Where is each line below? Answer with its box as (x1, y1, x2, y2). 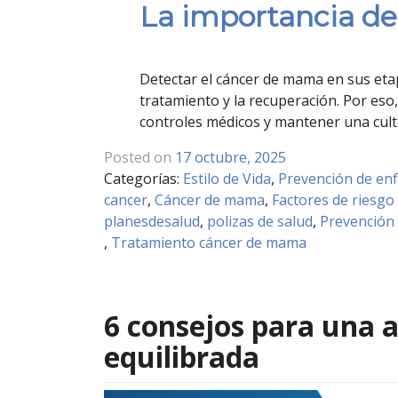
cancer (104, 190, 147, 211)
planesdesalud (104, 211, 200, 232)
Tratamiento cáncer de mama (111, 233, 306, 253)
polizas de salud (207, 211, 313, 232)
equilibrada (104, 338, 259, 377)
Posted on (104, 147, 175, 168)
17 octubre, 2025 (175, 147, 286, 168)
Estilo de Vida (183, 169, 271, 189)
